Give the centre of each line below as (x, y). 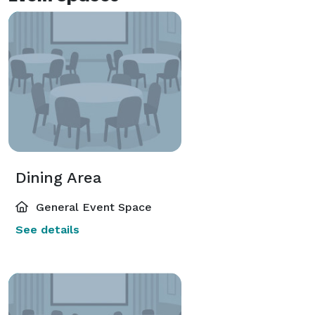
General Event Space (92, 207)
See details (47, 229)
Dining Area (58, 177)
